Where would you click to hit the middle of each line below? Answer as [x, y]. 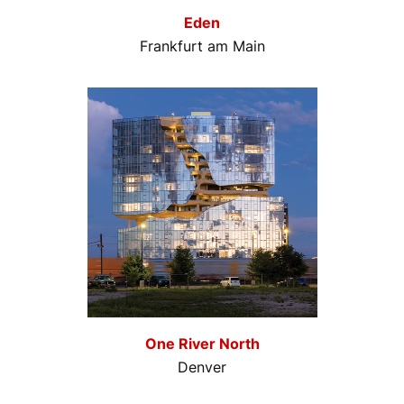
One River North [202, 344]
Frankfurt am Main [202, 46]
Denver [202, 367]
